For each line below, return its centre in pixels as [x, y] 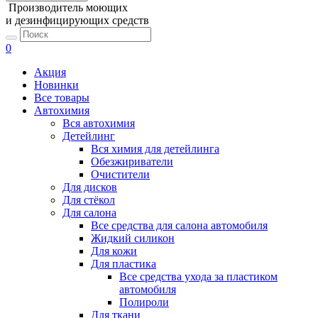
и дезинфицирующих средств [77, 20]
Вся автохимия [99, 123]
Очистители [120, 174]
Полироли [144, 302]
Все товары [62, 98]
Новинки [56, 85]
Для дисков [90, 187]
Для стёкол [89, 200]
